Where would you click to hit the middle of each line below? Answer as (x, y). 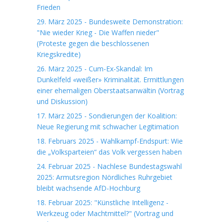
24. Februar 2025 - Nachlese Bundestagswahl (109, 166)
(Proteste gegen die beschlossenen (93, 43)
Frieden (49, 7)
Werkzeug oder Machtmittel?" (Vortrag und (105, 213)
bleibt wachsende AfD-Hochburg (88, 188)
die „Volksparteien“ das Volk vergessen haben (109, 152)
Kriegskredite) (59, 54)
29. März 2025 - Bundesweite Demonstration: (110, 22)
